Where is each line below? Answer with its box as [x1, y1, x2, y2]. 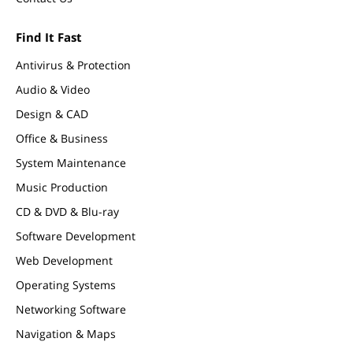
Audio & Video [16, 82, 90, 97]
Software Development [16, 229, 136, 243]
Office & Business [16, 131, 108, 146]
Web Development [16, 253, 113, 268]
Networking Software [16, 302, 126, 317]
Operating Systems [16, 277, 116, 292]
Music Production [16, 180, 108, 195]
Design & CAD [16, 106, 88, 121]
